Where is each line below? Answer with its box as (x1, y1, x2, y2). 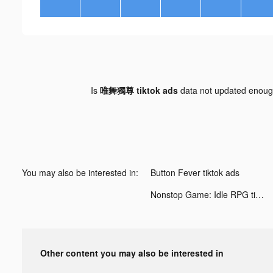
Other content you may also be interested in (40, 246, 224, 259)
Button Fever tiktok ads (151, 166, 239, 179)
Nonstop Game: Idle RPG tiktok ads (255, 188, 264, 200)
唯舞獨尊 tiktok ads (99, 83, 178, 96)
